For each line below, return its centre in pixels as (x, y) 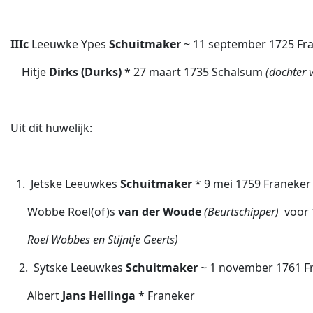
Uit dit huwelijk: (51, 128)
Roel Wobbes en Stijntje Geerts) (94, 240)
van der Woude (160, 212)
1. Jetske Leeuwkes (65, 184)
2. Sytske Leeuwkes (72, 268)
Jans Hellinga (99, 296)
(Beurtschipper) (241, 212)
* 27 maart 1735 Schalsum (194, 72)
